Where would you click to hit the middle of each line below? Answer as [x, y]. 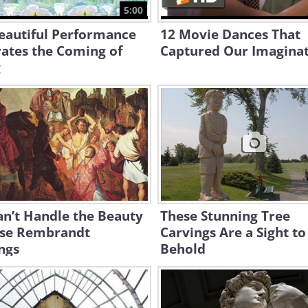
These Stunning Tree [225, 216]
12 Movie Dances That [230, 34]
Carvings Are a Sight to [233, 232]
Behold [183, 249]
